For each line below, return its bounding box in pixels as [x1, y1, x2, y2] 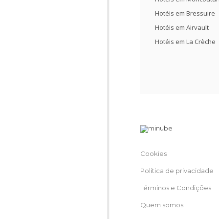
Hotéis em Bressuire [155, 9, 215, 18]
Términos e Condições [140, 184, 211, 192]
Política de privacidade [140, 167, 214, 175]
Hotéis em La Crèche [155, 37, 216, 46]
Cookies [140, 150, 167, 157]
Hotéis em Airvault [155, 23, 209, 32]
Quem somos [140, 201, 183, 209]
